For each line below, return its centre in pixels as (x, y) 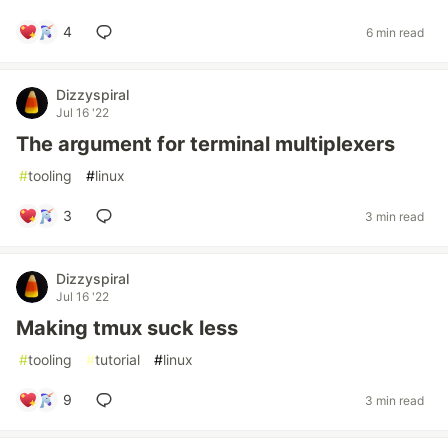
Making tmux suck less (127, 328)
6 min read (395, 32)
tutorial (117, 359)
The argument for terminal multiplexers (205, 144)
